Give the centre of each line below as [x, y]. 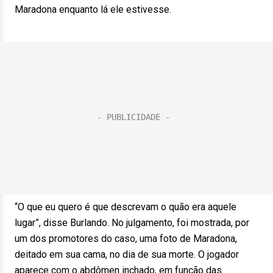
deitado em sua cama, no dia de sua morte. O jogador [127, 254]
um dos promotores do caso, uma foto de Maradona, [126, 239]
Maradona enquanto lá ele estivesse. [93, 9]
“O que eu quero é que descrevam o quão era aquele [126, 207]
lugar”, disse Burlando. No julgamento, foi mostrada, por [132, 223]
